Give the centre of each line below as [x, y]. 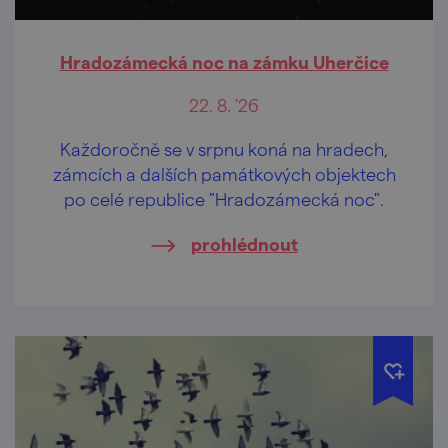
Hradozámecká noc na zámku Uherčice [224, 62]
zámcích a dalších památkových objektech [224, 174]
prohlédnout [244, 244]
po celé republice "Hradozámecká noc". [224, 199]
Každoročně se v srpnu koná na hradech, [224, 149]
